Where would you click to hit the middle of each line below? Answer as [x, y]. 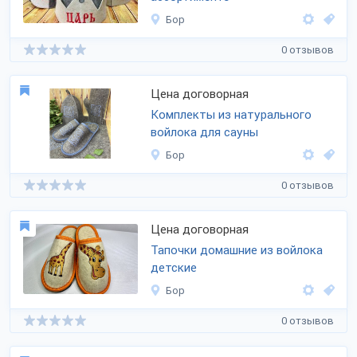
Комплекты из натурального [231, 115]
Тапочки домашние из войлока [237, 250]
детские [174, 268]
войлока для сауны [204, 132]
